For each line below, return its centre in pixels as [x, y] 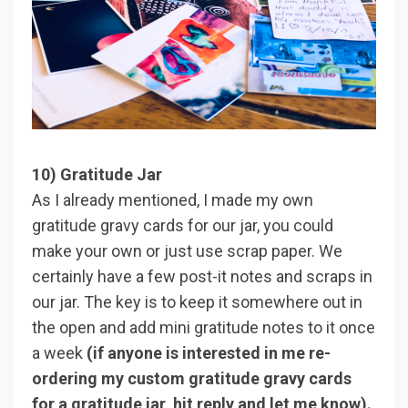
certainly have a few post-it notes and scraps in [202, 276]
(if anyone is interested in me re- [209, 352]
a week [59, 352]
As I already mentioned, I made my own [173, 199]
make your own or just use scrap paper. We [187, 250]
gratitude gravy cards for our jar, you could [183, 225]
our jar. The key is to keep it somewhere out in [197, 301]
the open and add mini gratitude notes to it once [204, 327]
